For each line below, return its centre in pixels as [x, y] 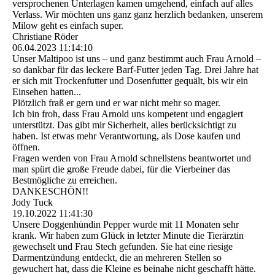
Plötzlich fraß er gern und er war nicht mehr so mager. [116, 103]
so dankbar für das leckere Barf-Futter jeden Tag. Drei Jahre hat [135, 70]
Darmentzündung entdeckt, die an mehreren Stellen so [117, 258]
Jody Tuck [33, 203]
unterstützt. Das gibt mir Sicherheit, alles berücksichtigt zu [124, 125]
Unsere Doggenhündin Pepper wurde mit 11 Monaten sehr [126, 225]
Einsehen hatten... [47, 92]
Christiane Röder [45, 37]
